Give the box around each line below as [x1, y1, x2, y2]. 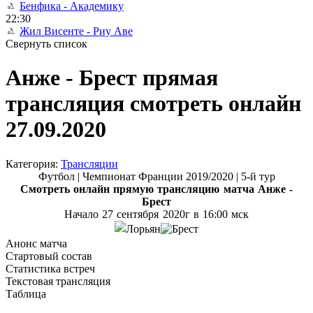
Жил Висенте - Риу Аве [20, 25, 133, 37]
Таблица [6, 287, 46, 300]
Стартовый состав [6, 249, 92, 262]
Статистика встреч [6, 262, 95, 275]
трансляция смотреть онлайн [6, 91, 301, 117]
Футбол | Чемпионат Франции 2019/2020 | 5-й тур [38, 170, 275, 182]
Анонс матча [6, 237, 67, 249]
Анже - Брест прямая [6, 65, 218, 91]
